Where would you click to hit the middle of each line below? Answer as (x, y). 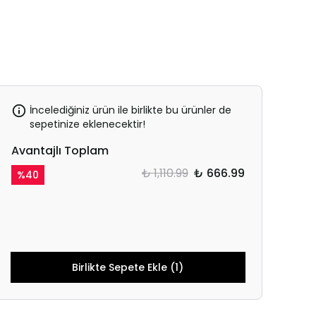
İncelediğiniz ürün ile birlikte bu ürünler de (130, 110)
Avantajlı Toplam (60, 151)
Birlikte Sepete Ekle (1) (128, 267)
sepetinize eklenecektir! (87, 124)
